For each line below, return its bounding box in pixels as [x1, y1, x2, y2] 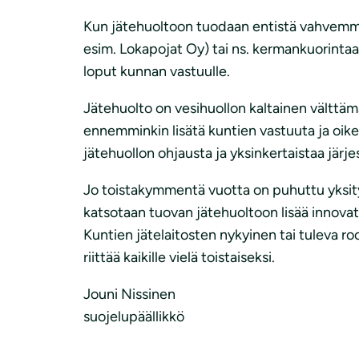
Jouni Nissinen [83, 284, 175, 303]
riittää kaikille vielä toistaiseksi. [83, 248, 275, 266]
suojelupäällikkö [83, 307, 184, 325]
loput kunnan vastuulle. [83, 62, 230, 80]
